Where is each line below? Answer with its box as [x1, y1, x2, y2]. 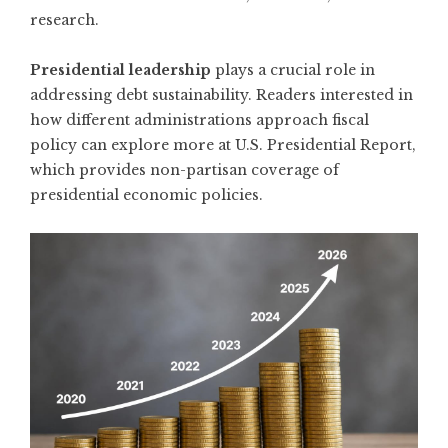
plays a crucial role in [211, 60, 375, 79]
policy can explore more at [30, 135, 235, 154]
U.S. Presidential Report [235, 135, 412, 154]
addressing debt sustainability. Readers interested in [30, 85, 413, 104]
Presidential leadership [30, 60, 211, 79]
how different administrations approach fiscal [30, 110, 369, 129]
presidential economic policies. [30, 185, 263, 204]
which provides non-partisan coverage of [30, 160, 339, 179]
